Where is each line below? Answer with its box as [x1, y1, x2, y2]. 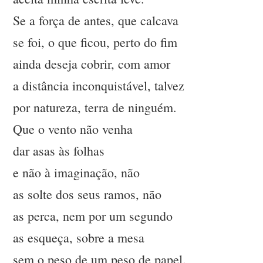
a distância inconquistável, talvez [13, 77, 185, 95]
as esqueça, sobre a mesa [13, 229, 145, 247]
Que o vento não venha [13, 120, 133, 138]
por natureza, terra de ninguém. [13, 99, 177, 116]
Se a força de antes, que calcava [13, 12, 179, 29]
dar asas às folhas [13, 142, 105, 160]
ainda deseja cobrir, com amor [13, 55, 171, 73]
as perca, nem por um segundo [13, 207, 173, 225]
